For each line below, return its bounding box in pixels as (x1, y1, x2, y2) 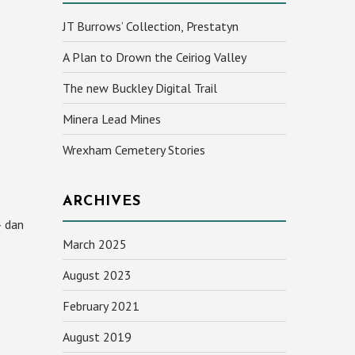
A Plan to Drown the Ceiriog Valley (62, 49, 246, 65)
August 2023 (62, 267, 132, 283)
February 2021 (62, 298, 139, 314)
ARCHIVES (62, 194, 141, 209)
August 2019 (62, 329, 132, 345)
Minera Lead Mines (62, 111, 161, 127)
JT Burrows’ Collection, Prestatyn (62, 18, 239, 34)
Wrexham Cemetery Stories (62, 142, 205, 158)
